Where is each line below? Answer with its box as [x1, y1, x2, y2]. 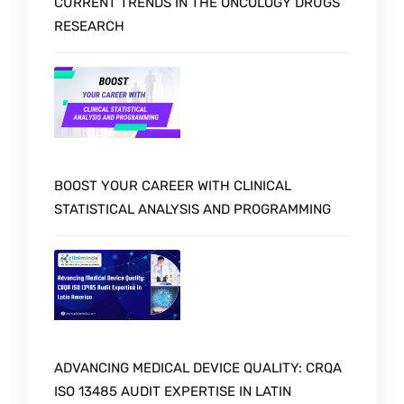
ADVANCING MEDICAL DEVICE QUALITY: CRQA [54, 360, 342, 377]
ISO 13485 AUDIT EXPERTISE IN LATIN [54, 383, 291, 400]
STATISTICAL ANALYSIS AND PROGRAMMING [54, 200, 331, 217]
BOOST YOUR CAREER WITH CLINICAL [54, 177, 291, 194]
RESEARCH [54, 17, 124, 34]
